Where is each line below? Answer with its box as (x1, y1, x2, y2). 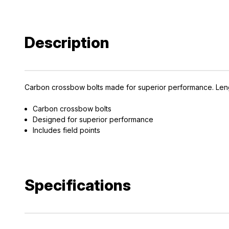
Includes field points (33, 126, 101, 135)
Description (25, 33, 109, 52)
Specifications (25, 176, 131, 195)
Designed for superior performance (33, 115, 154, 124)
